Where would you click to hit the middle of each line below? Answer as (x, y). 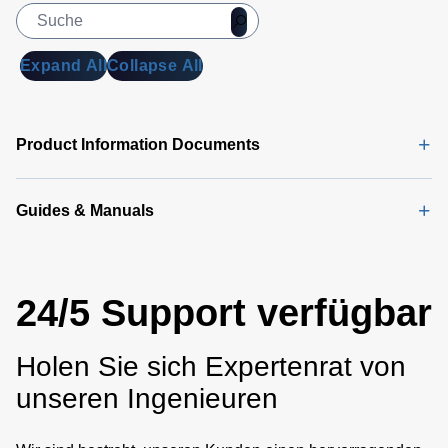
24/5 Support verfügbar (224, 313)
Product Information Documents (138, 144)
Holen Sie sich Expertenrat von (211, 366)
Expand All (63, 65)
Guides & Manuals (85, 210)
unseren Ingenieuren (147, 398)
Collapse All (155, 65)
